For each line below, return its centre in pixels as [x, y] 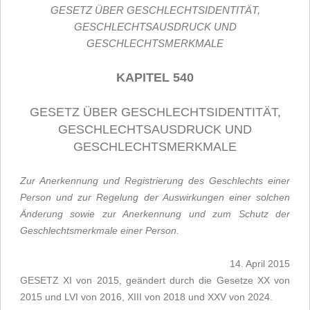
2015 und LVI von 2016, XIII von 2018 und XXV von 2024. [146, 297]
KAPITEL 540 [155, 77]
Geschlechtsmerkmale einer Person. [100, 230]
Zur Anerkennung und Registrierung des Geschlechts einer [155, 181]
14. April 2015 [260, 264]
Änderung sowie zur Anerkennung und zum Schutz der [155, 214]
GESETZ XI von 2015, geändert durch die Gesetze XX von [155, 280]
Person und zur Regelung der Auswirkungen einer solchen [155, 197]
